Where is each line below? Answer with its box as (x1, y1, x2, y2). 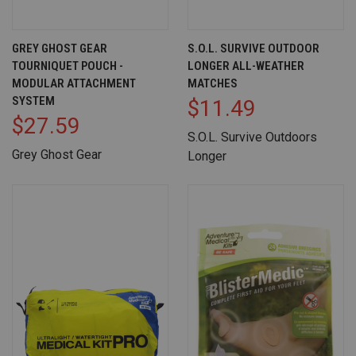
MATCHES (188, 76, 238, 91)
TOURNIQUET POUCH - (12, 59, 123, 74)
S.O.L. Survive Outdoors (188, 130, 317, 145)
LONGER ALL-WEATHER (188, 59, 304, 74)
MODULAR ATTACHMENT (12, 76, 136, 91)
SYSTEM (12, 94, 55, 109)
